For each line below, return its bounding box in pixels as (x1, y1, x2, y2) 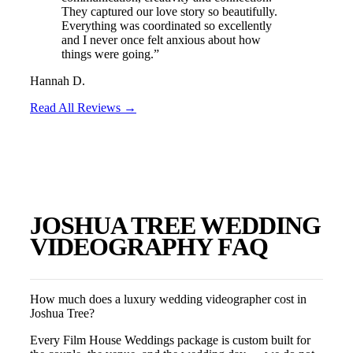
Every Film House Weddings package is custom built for (30, 333, 310, 347)
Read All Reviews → (30, 101, 136, 115)
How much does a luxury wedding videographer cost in (30, 292, 307, 306)
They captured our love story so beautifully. (61, 5, 277, 19)
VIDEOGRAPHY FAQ (30, 232, 268, 261)
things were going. (61, 47, 154, 61)
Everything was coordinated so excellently (61, 19, 272, 33)
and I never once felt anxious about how (61, 33, 261, 47)
